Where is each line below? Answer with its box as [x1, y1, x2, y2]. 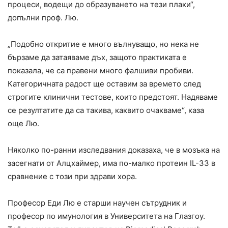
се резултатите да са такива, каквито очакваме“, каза [8, 105, 204, 116]
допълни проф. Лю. [8, 13, 78, 23]
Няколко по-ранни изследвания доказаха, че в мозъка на [8, 145, 220, 155]
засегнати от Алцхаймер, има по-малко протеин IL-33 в [8, 158, 215, 168]
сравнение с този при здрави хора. [8, 172, 137, 182]
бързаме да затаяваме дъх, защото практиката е [8, 52, 187, 63]
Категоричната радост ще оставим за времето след [8, 79, 201, 89]
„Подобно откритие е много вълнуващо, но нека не [8, 39, 199, 49]
